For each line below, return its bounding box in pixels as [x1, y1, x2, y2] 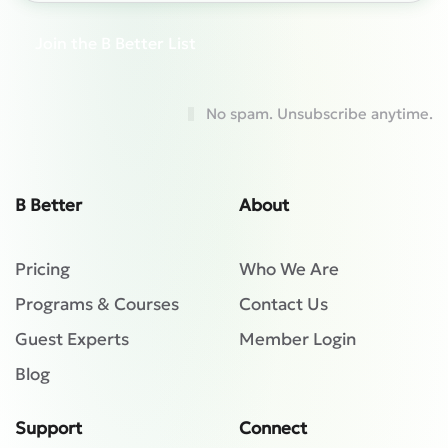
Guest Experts [15, 328, 129, 351]
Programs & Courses [15, 293, 179, 316]
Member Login [239, 328, 356, 351]
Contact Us [239, 293, 328, 316]
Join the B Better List [35, 33, 196, 54]
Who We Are [239, 258, 339, 281]
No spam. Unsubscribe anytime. [202, 104, 433, 124]
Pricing [15, 258, 70, 281]
